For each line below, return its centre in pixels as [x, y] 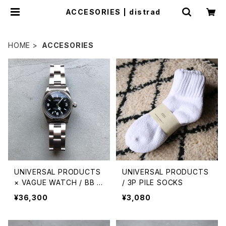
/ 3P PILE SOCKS [153, 182]
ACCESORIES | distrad [113, 12]
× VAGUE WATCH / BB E [58, 182]
